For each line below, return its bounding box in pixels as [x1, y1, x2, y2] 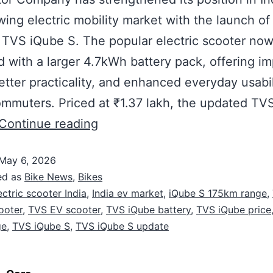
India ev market [92, 187, 163, 199]
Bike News [24, 171, 73, 183]
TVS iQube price [196, 204, 271, 216]
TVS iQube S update [76, 220, 169, 232]
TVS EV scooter [28, 204, 101, 216]
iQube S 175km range [169, 187, 267, 199]
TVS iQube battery [106, 204, 191, 216]
